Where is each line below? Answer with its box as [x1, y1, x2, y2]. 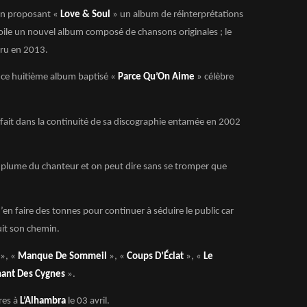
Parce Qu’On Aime [118, 72, 197, 83]
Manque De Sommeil [18, 251, 109, 262]
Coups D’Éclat [127, 251, 184, 262]
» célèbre [197, 72, 234, 83]
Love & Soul [58, 10, 112, 20]
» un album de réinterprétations [112, 10, 243, 20]
